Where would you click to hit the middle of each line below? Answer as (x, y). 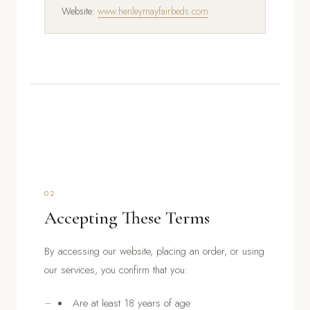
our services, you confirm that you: (116, 270)
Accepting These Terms (127, 218)
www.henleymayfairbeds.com (153, 11)
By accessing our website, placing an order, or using (154, 251)
